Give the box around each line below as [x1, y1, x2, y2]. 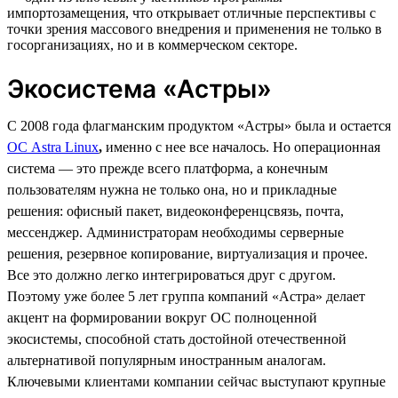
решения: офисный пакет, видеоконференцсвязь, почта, [7, 203, 344, 219]
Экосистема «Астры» [7, 73, 272, 104]
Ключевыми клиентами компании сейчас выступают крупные [7, 373, 386, 389]
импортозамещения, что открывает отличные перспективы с [7, 4, 376, 20]
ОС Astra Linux [7, 139, 99, 155]
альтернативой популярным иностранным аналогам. [7, 352, 326, 368]
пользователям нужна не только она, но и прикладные [7, 181, 337, 197]
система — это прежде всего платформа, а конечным [7, 160, 328, 176]
